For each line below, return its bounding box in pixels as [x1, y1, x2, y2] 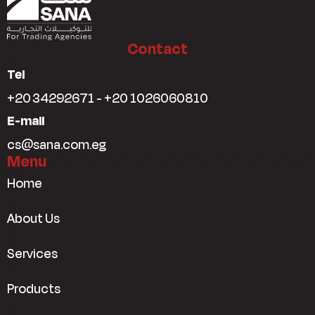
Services [7, 244, 58, 263]
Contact [127, 37, 188, 60]
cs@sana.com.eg [7, 135, 106, 154]
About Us [7, 209, 60, 228]
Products [7, 279, 60, 298]
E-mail [7, 111, 53, 130]
